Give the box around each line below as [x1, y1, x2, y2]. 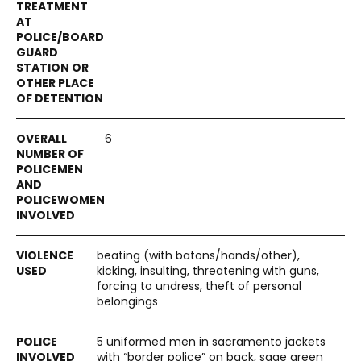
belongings [97, 293, 158, 309]
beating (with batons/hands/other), [97, 247, 300, 263]
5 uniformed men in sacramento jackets [97, 334, 326, 350]
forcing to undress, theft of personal [97, 278, 301, 294]
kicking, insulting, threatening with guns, [97, 263, 319, 279]
